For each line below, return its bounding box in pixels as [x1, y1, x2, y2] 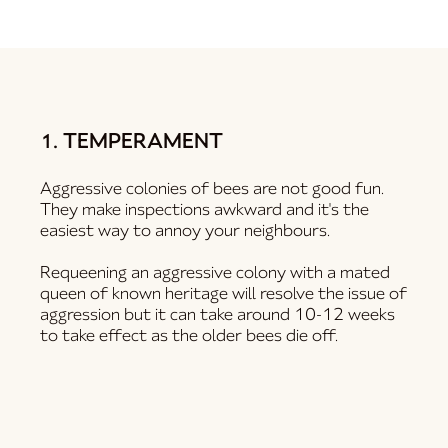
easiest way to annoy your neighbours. [40, 220, 335, 242]
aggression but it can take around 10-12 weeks [40, 304, 396, 326]
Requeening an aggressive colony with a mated [40, 262, 391, 284]
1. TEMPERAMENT [40, 128, 224, 155]
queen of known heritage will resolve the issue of [40, 283, 408, 305]
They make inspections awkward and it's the [40, 199, 370, 221]
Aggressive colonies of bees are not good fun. [40, 178, 385, 200]
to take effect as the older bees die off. [40, 325, 343, 347]
